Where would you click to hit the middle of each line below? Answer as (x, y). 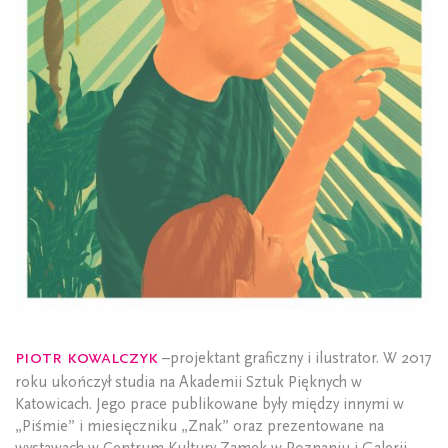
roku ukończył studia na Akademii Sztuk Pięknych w (188, 381)
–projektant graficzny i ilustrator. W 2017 (295, 357)
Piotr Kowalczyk (86, 356)
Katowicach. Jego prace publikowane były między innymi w (209, 403)
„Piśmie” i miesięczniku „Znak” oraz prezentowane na (199, 425)
